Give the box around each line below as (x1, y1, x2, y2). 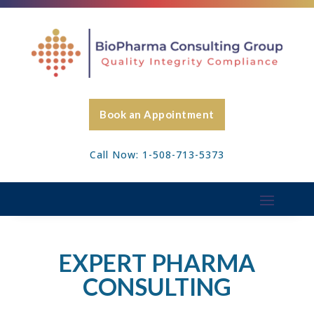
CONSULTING (82, 272, 231, 301)
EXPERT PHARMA (58, 248, 255, 278)
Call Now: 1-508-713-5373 (89, 148, 224, 162)
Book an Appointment (100, 108, 214, 121)
